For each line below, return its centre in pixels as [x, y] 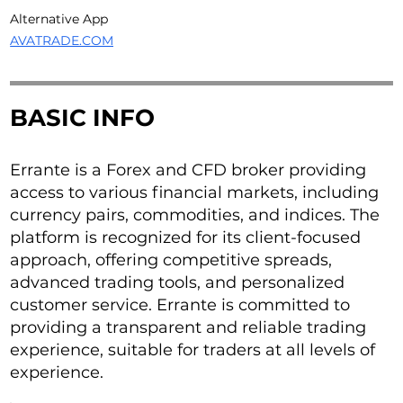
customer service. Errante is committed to [180, 305]
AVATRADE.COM [62, 41]
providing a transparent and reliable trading [188, 328]
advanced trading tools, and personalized [178, 283]
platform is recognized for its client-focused [186, 238]
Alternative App [59, 19]
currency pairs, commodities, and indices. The [195, 215]
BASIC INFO [83, 118]
